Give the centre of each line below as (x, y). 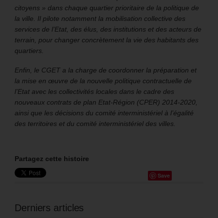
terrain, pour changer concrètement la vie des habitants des (107, 40)
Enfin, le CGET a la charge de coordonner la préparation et (106, 70)
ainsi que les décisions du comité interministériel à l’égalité (104, 113)
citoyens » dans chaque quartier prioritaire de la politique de (107, 8)
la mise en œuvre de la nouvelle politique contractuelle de (103, 81)
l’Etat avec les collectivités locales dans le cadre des (94, 91)
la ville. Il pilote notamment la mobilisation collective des (100, 18)
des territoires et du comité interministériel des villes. (95, 123)
